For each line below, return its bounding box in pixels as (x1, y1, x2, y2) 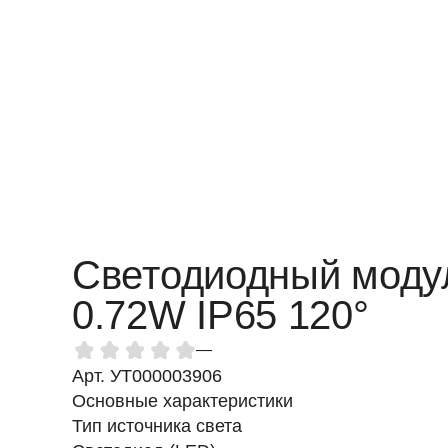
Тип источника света (72, 416, 242, 436)
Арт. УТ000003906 (72, 366, 222, 386)
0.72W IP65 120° (72, 292, 369, 338)
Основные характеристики (72, 391, 293, 411)
